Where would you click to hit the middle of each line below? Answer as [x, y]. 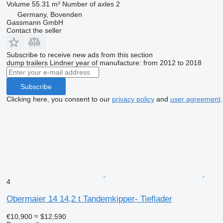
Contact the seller [34, 31]
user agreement [195, 99]
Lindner [61, 63]
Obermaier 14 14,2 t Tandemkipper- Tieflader [89, 199]
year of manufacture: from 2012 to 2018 [138, 63]
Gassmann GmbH [35, 23]
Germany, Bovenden [50, 15]
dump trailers [27, 63]
